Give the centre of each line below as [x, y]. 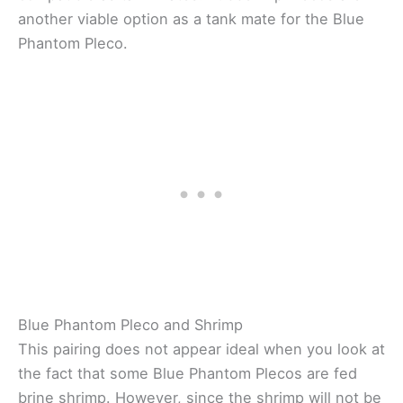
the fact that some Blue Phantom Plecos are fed [188, 373]
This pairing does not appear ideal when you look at [201, 349]
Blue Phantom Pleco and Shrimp [130, 324]
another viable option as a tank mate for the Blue [191, 18]
